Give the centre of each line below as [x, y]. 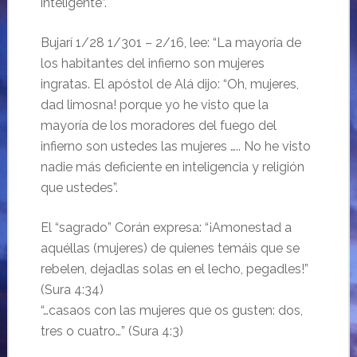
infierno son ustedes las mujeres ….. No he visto [175, 146]
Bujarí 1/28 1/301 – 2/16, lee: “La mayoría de [171, 43]
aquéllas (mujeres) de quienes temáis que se [170, 248]
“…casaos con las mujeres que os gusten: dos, [171, 310]
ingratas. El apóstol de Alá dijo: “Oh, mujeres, [169, 84]
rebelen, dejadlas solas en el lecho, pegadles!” [174, 269]
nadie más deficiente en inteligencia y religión [172, 167]
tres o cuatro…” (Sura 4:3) [112, 331]
